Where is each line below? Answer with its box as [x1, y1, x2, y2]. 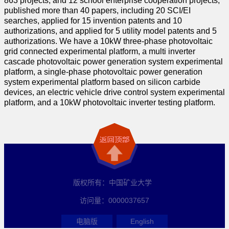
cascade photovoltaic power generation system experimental [4, 57, 223, 66]
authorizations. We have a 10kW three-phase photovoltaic [4, 37, 213, 46]
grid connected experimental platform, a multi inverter [4, 47, 195, 56]
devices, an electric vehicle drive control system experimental [4, 88, 225, 97]
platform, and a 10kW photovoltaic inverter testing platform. [4, 98, 215, 107]
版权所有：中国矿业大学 [73, 178, 156, 187]
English [130, 217, 154, 226]
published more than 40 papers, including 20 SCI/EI [4, 6, 191, 15]
